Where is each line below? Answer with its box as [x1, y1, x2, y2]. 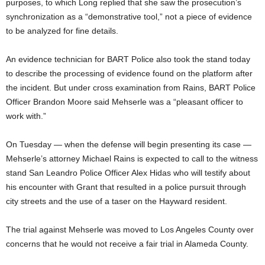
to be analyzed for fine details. [6, 25, 118, 35]
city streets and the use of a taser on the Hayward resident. [6, 196, 227, 206]
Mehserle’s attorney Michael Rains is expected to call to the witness [6, 153, 258, 163]
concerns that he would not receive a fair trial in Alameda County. [6, 238, 248, 248]
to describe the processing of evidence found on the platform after [6, 68, 253, 78]
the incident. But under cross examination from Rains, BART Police [6, 82, 256, 92]
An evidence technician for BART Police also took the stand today [6, 54, 250, 64]
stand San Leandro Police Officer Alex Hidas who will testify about [6, 167, 250, 177]
